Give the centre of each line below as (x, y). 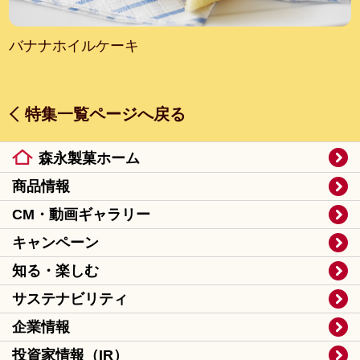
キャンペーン (55, 243)
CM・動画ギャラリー (81, 215)
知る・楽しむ (55, 271)
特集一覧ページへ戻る (106, 115)
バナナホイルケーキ (74, 45)
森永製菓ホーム (89, 159)
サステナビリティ (70, 299)
